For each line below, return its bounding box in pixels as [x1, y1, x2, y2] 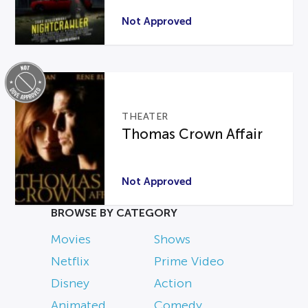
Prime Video [154, 254, 224, 268]
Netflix [51, 254, 89, 268]
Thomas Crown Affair [122, 126, 263, 142]
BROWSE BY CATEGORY [51, 206, 177, 219]
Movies [51, 232, 91, 246]
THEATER [122, 111, 168, 122]
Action [154, 276, 192, 290]
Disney [51, 276, 89, 290]
